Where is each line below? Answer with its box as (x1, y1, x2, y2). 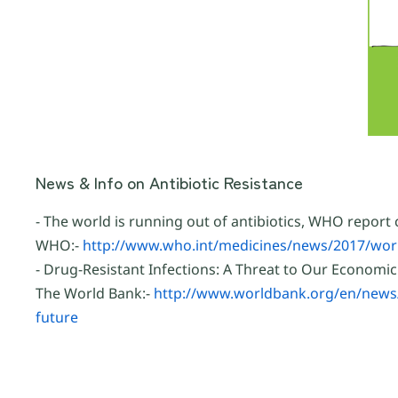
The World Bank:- (36, 283, 154, 304)
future (36, 307, 78, 328)
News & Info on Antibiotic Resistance (36, 170, 303, 195)
